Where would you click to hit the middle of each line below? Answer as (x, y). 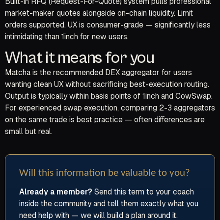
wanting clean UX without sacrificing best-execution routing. (107, 84)
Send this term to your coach (143, 192)
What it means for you (80, 58)
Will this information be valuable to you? (105, 173)
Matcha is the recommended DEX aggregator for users (98, 73)
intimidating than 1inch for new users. (67, 36)
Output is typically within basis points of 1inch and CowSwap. (109, 96)
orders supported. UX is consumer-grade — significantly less (108, 25)
